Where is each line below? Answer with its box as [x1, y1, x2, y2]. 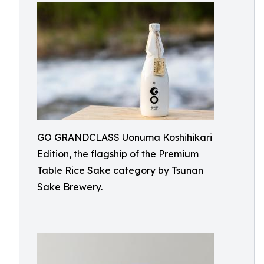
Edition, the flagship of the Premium [37, 148, 199, 160]
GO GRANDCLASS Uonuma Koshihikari [37, 131, 212, 143]
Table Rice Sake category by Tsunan [37, 164, 203, 176]
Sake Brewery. [37, 181, 103, 193]
